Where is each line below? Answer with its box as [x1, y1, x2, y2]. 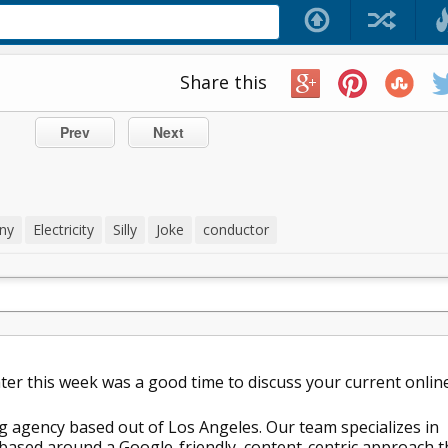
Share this [179, 70, 267, 94]
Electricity [32, 220, 94, 239]
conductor [202, 220, 269, 239]
